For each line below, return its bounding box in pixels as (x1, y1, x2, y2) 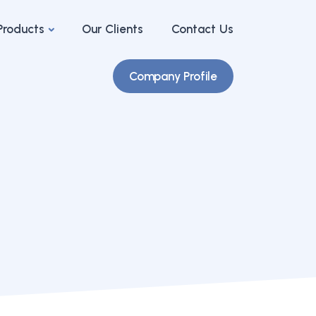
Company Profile (128, 69, 217, 83)
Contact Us (171, 22, 233, 36)
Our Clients (81, 22, 143, 36)
